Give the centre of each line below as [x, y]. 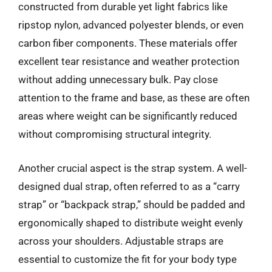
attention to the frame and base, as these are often [134, 98]
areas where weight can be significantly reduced [128, 116]
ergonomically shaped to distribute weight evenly [131, 223]
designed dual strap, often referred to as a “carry [129, 186]
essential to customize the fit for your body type [127, 259]
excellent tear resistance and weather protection [129, 61]
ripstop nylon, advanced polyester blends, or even [131, 25]
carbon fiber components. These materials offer [128, 43]
